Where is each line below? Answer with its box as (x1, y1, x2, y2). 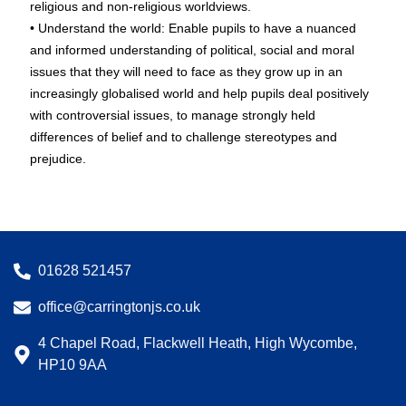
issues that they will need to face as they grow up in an (30, 64, 343, 80)
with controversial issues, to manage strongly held (30, 108, 315, 123)
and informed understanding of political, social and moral (30, 43, 354, 58)
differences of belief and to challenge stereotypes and (30, 130, 337, 145)
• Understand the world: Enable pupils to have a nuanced (30, 21, 356, 36)
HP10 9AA (37, 357, 107, 373)
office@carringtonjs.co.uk (37, 299, 200, 315)
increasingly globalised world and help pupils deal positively (30, 86, 369, 101)
